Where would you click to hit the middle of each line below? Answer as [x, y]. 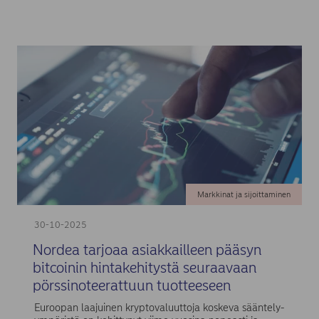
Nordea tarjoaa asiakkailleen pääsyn [147, 250]
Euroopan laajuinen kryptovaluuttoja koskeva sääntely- [159, 308]
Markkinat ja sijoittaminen [244, 195]
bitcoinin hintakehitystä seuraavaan [144, 267]
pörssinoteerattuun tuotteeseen [131, 285]
